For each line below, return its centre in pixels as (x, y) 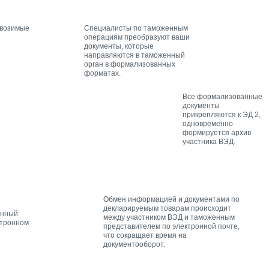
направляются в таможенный (134, 55)
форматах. (102, 73)
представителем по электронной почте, (171, 226)
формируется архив (217, 132)
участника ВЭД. (209, 141)
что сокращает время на (145, 235)
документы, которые (119, 46)
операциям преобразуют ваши (137, 37)
